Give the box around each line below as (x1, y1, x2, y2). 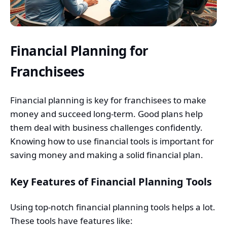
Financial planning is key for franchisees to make (10, 94, 206, 106)
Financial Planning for (10, 42, 148, 60)
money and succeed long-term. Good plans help (10, 107, 203, 120)
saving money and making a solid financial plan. (10, 148, 203, 161)
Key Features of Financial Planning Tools (10, 174, 212, 188)
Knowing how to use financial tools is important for (10, 135, 214, 147)
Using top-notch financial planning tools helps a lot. (10, 201, 215, 213)
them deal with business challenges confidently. (10, 121, 203, 133)
